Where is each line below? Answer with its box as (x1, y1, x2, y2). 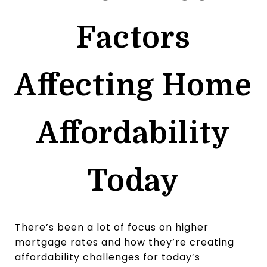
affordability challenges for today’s (15, 250, 200, 264)
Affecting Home (15, 69, 252, 103)
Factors (76, 21, 191, 55)
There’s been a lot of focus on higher (15, 220, 209, 234)
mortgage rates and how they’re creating (15, 235, 234, 249)
